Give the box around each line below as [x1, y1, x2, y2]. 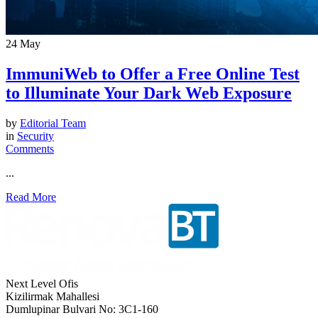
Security [17, 129, 54, 142]
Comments [6, 142, 54, 155]
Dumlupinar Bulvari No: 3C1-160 [6, 302, 158, 315]
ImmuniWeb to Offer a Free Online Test [6, 64, 300, 83]
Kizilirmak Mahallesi [6, 290, 99, 302]
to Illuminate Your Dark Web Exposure [6, 83, 292, 102]
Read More [6, 190, 56, 203]
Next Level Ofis [6, 277, 78, 290]
